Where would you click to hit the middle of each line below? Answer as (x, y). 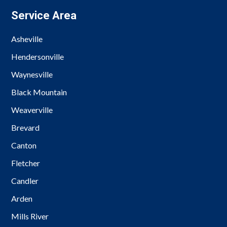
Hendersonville (38, 57)
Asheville (27, 39)
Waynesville (32, 74)
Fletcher (26, 163)
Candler (25, 181)
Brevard (26, 128)
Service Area (44, 16)
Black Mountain (39, 92)
